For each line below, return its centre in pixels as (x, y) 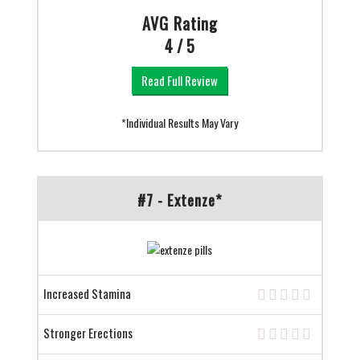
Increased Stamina (87, 294)
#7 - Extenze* (180, 200)
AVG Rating (180, 24)
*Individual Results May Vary (180, 123)
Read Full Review (180, 81)
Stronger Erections (88, 333)
